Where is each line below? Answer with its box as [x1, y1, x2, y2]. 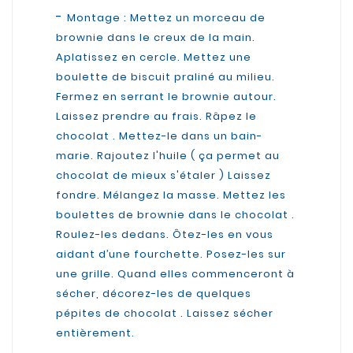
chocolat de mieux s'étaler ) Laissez [56, 167, 271, 183]
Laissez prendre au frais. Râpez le [56, 108, 257, 124]
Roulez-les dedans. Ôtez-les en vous [56, 226, 273, 242]
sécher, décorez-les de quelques [56, 285, 251, 301]
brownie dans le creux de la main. [56, 29, 255, 45]
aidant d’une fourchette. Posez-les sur [56, 246, 286, 262]
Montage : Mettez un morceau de [67, 9, 266, 25]
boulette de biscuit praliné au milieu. [56, 69, 275, 84]
